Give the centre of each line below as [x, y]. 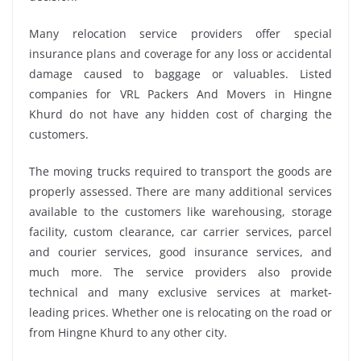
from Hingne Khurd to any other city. [128, 333]
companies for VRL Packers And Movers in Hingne [180, 94]
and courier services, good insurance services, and [180, 252]
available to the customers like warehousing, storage [180, 212]
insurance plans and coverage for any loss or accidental [180, 54]
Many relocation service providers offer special [180, 34]
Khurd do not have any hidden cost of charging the [180, 114]
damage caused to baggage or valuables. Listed [180, 74]
